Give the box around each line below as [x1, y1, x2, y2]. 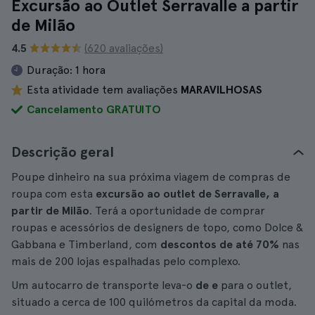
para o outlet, [218, 278, 292, 292]
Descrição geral [11, 143, 114, 160]
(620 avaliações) [84, 41, 163, 55]
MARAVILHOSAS [181, 83, 262, 96]
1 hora [75, 63, 105, 77]
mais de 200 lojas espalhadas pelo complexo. [11, 255, 240, 268]
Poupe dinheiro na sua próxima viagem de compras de [11, 170, 290, 184]
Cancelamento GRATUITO [27, 103, 161, 116]
